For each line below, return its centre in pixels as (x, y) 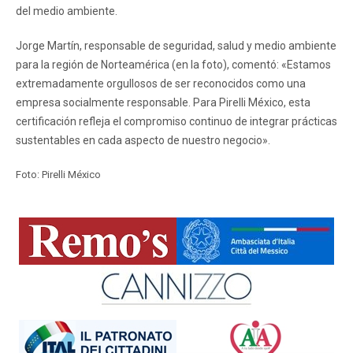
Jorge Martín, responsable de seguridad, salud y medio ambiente (176, 45)
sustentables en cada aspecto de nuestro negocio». (143, 140)
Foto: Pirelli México (58, 174)
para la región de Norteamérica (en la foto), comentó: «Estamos (173, 64)
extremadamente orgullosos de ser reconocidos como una (161, 83)
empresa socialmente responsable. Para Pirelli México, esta (163, 102)
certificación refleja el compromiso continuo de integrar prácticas (176, 121)
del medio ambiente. (67, 11)
